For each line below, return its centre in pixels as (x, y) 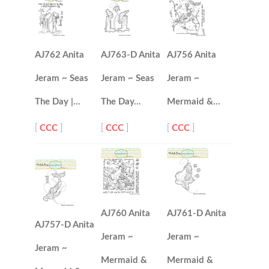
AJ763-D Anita (131, 55)
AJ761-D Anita (197, 214)
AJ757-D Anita (65, 225)
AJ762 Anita (60, 55)
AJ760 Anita (126, 214)
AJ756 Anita (192, 55)
